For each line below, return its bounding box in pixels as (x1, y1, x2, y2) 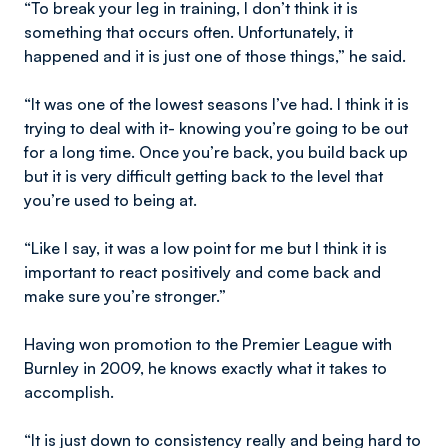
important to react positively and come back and (24, 262, 381, 282)
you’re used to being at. (24, 190, 201, 210)
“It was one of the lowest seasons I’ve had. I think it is (24, 94, 409, 114)
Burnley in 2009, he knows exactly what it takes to (24, 358, 387, 378)
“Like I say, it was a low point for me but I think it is (24, 238, 387, 258)
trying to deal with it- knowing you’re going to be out (24, 118, 408, 138)
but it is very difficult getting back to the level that (24, 166, 383, 186)
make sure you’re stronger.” (24, 286, 226, 306)
